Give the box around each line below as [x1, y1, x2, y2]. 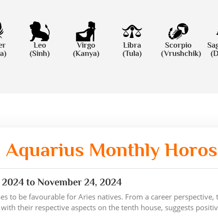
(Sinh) [30, 49, 50, 58]
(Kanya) [73, 49, 99, 58]
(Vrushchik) [161, 49, 201, 58]
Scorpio [165, 41, 192, 50]
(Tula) [123, 49, 142, 58]
